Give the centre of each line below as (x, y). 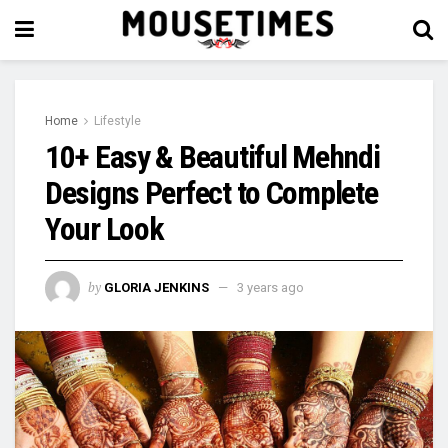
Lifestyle (117, 121)
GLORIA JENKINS (156, 287)
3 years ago (270, 287)
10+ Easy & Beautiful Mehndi (212, 157)
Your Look (104, 229)
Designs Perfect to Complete (211, 193)
